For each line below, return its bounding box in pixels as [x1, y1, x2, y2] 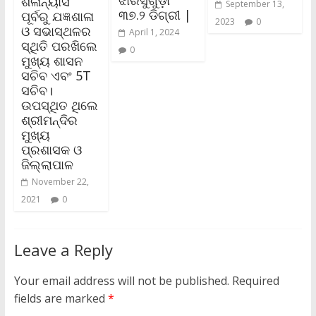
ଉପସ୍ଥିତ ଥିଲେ [20, 97, 98, 114]
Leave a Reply [13, 239, 113, 261]
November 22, [31, 176, 89, 188]
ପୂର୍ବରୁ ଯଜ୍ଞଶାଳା [20, 8, 94, 25]
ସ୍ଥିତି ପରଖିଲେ [20, 37, 97, 55]
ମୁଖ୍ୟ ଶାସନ [20, 52, 83, 70]
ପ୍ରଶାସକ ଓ [20, 141, 82, 159]
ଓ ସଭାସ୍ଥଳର [20, 23, 91, 40]
